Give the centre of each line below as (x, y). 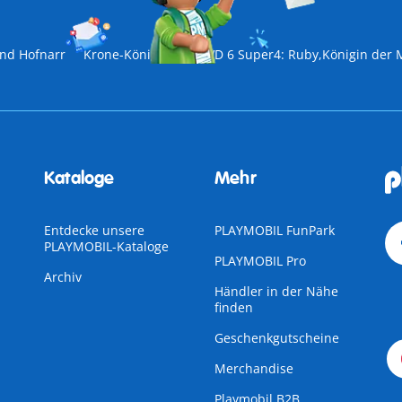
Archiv (62, 277)
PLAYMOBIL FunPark (274, 230)
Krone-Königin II (132, 54)
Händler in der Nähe (276, 291)
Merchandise (253, 368)
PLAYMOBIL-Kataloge (106, 246)
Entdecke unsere (94, 230)
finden (233, 307)
